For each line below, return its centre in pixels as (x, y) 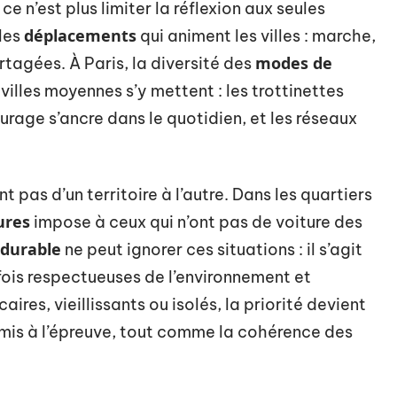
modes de (294, 63)
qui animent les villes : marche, (256, 36)
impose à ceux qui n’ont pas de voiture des (196, 222)
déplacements (80, 35)
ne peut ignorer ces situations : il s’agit (212, 249)
